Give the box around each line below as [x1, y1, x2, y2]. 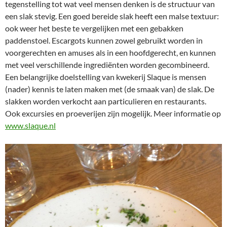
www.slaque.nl [5, 121, 56, 131]
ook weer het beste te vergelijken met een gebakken [5, 23, 183, 33]
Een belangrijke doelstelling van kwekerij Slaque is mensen [5, 72, 206, 82]
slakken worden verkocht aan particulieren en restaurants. [5, 96, 206, 106]
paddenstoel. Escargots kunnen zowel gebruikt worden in [5, 35, 203, 46]
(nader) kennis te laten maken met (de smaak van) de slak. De [5, 84, 214, 94]
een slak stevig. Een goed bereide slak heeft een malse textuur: [5, 11, 219, 21]
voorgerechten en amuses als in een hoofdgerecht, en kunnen [5, 48, 216, 58]
